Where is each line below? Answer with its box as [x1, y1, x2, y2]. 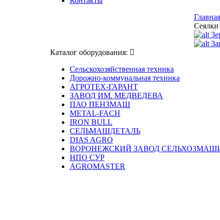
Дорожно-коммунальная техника [70, 74, 180, 82]
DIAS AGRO [70, 136, 113, 144]
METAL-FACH [70, 109, 120, 117]
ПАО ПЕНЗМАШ [70, 100, 130, 109]
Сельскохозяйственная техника [70, 65, 174, 73]
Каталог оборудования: [50, 48, 130, 56]
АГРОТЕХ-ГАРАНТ [70, 82, 138, 91]
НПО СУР [70, 153, 105, 162]
